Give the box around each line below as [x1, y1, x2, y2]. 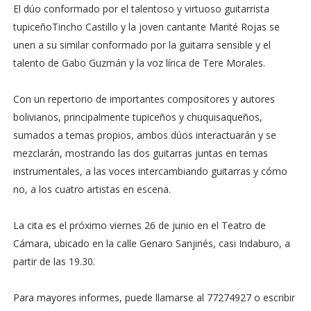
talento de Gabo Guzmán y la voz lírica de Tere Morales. [12, 56, 265, 70]
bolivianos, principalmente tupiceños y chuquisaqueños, [12, 110, 262, 124]
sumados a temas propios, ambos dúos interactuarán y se [12, 128, 276, 142]
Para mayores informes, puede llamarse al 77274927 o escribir [12, 291, 295, 305]
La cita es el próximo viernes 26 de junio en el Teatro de [12, 219, 266, 233]
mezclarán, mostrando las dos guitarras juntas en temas [12, 146, 268, 160]
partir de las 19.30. [12, 255, 95, 269]
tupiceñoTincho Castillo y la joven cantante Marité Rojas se [12, 20, 280, 34]
